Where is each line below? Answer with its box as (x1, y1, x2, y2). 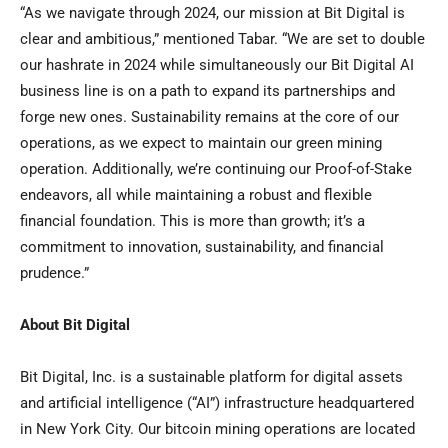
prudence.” (20, 264, 89, 283)
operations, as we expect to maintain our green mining (20, 134, 382, 153)
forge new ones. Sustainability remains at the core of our (20, 108, 399, 127)
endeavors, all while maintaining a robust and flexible (20, 186, 372, 205)
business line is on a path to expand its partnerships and (20, 82, 395, 101)
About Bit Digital (20, 316, 130, 335)
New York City (36, 420, 130, 439)
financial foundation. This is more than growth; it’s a (20, 212, 365, 231)
